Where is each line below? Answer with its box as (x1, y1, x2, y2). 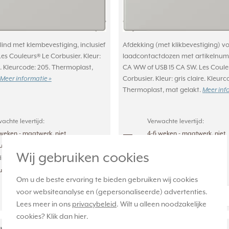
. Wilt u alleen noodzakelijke (117, 200, 207, 209)
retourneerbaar (147, 142, 191, 150)
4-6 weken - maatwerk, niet (147, 130, 225, 138)
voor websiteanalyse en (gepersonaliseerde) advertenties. (16, 188, 208, 196)
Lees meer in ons (16, 200, 72, 209)
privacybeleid (72, 200, 117, 209)
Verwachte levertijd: (147, 118, 204, 125)
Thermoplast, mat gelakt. (123, 86, 202, 94)
